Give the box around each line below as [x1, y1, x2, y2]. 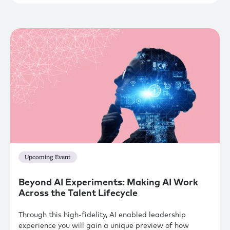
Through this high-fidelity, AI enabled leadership [18, 211, 186, 219]
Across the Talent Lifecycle [18, 188, 138, 198]
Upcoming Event [25, 154, 71, 161]
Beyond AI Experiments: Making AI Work [18, 178, 198, 187]
